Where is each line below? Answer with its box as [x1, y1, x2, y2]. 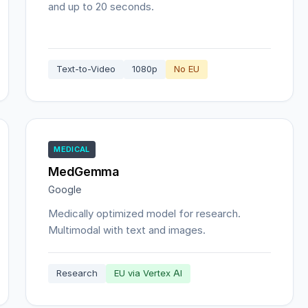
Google [48, 184, 82, 196]
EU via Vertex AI [114, 267, 183, 279]
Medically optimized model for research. [48, 207, 241, 220]
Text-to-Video [56, 63, 116, 75]
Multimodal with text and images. [48, 223, 206, 236]
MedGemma [48, 164, 120, 179]
